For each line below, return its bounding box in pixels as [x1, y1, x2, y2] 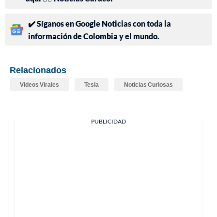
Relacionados [10, 64, 66, 76]
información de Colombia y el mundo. [28, 31, 159, 41]
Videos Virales [20, 81, 59, 89]
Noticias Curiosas [124, 81, 173, 89]
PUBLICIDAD [91, 118, 126, 125]
